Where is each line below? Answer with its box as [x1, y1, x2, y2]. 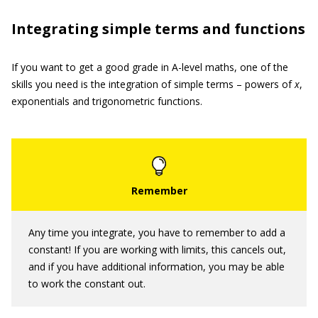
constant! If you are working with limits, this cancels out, [28, 242, 286, 256]
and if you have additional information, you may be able [28, 259, 285, 273]
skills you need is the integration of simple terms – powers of [11, 77, 295, 91]
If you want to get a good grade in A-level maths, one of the [11, 60, 288, 74]
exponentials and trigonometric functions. [11, 94, 202, 108]
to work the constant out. [28, 276, 146, 290]
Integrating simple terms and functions [11, 18, 305, 38]
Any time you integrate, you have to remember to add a [28, 225, 285, 239]
